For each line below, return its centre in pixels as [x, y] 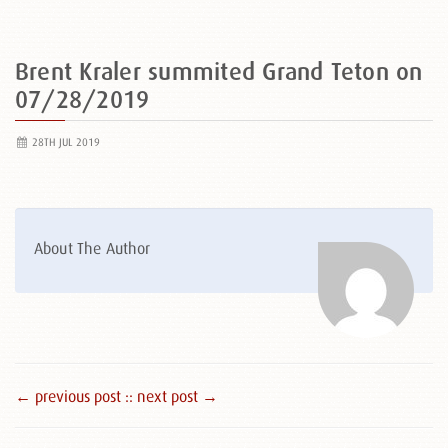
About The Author [92, 248]
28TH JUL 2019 [64, 142]
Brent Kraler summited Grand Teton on [219, 71]
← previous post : [72, 396]
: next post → [173, 396]
